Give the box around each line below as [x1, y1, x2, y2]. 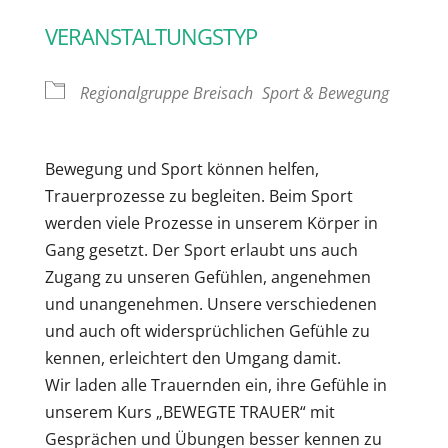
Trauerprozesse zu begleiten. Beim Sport [44, 184, 353, 207]
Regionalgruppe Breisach [79, 81, 253, 104]
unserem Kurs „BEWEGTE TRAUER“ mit [44, 400, 335, 423]
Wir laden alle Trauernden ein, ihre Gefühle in [44, 373, 387, 396]
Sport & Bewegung [261, 81, 389, 104]
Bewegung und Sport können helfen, [44, 157, 319, 180]
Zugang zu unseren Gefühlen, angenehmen [44, 265, 371, 288]
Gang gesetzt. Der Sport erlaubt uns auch [44, 238, 358, 261]
